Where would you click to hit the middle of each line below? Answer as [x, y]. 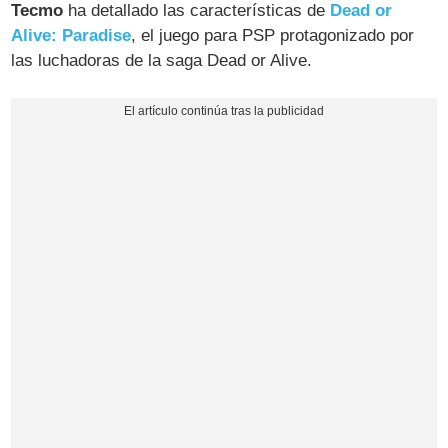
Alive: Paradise [71, 36]
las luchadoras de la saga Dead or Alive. [162, 61]
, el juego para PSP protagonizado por [273, 36]
